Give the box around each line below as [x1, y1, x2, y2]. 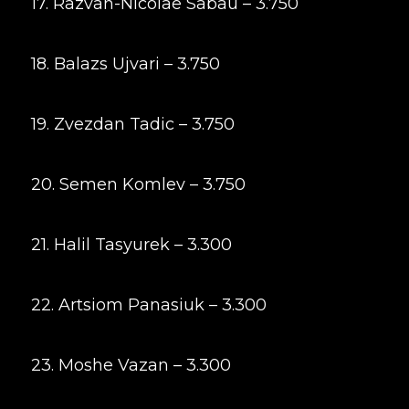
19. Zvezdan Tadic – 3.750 [30, 114, 235, 134]
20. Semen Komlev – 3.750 [30, 174, 246, 194]
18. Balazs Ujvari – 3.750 [30, 54, 220, 74]
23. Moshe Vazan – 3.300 [30, 355, 231, 375]
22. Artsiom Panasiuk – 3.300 [30, 295, 267, 315]
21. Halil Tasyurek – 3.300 [30, 235, 232, 255]
